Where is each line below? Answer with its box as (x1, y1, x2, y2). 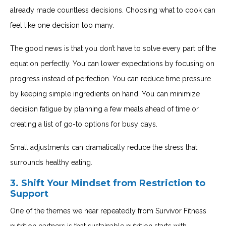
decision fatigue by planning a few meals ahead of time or (10, 104, 199, 113)
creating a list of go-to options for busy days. (10, 120, 157, 128)
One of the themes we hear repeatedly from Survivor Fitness (10, 206, 206, 215)
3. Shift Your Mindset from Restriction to (10, 177, 205, 189)
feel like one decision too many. (10, 21, 114, 29)
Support (10, 188, 48, 199)
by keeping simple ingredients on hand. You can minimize (10, 89, 200, 98)
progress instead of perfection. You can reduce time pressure (10, 74, 211, 83)
